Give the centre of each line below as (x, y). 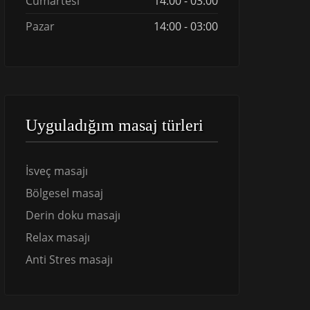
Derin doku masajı (73, 215)
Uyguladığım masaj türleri (115, 125)
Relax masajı (58, 237)
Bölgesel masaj (64, 193)
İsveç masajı (57, 171)
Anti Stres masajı (69, 259)
